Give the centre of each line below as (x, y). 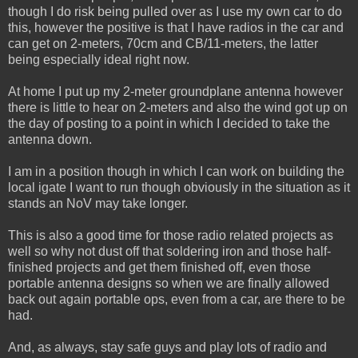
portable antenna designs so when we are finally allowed (169, 283)
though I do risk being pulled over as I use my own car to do (175, 11)
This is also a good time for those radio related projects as (171, 235)
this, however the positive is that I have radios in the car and (176, 27)
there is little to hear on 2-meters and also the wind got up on (178, 107)
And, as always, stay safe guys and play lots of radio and (167, 347)
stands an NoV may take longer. (98, 203)
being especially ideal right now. (99, 59)
